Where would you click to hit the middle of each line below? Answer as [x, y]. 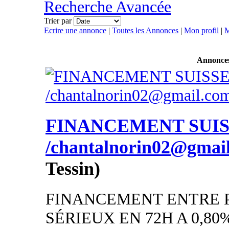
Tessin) [73, 169]
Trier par [59, 21]
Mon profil [201, 31]
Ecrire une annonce [75, 31]
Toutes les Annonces [145, 31]
